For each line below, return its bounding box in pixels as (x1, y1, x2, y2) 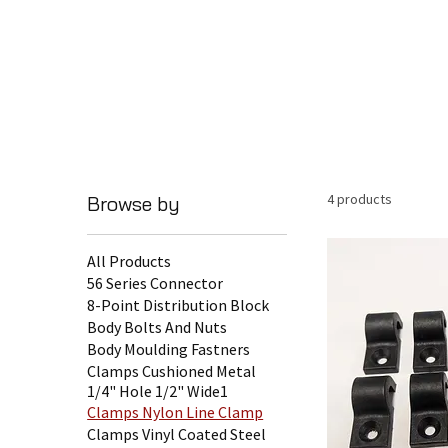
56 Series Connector (87, 272, 224, 293)
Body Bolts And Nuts (87, 316, 228, 337)
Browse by (87, 190, 181, 216)
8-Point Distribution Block (87, 294, 270, 315)
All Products (87, 250, 172, 271)
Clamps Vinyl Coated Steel (87, 423, 267, 444)
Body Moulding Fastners (87, 338, 251, 359)
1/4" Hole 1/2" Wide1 (87, 380, 229, 401)
